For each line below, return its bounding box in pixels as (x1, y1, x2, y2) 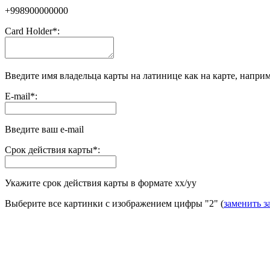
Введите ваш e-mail (5, 124, 84, 135)
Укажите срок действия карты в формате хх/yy (5, 178, 196, 189)
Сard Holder (5, 26, 52, 37)
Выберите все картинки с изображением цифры (5, 198, 205, 209)
